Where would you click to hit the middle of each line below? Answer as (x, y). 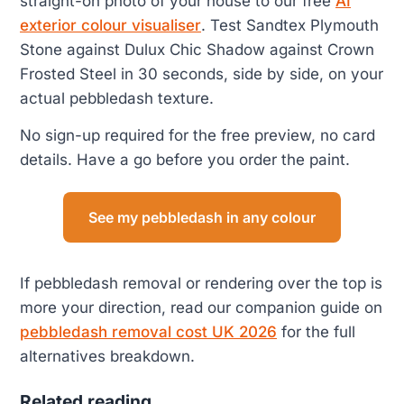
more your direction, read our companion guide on (201, 307)
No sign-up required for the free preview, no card (197, 136)
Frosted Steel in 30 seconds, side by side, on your (202, 73)
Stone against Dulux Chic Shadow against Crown (197, 49)
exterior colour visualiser (110, 25)
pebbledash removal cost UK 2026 (148, 331)
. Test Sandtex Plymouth (290, 25)
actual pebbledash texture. (117, 98)
